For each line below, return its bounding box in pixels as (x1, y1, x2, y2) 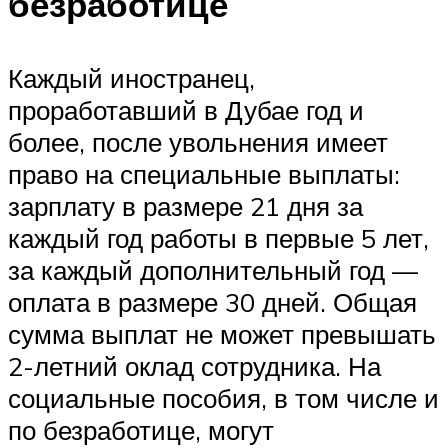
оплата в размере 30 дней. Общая (8, 285, 417, 318)
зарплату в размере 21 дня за (8, 189, 363, 222)
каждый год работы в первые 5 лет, (8, 221, 429, 254)
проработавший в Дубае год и (8, 93, 364, 126)
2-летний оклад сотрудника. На (8, 349, 381, 382)
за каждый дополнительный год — (8, 253, 418, 286)
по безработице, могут (8, 413, 274, 446)
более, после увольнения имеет (8, 125, 388, 158)
